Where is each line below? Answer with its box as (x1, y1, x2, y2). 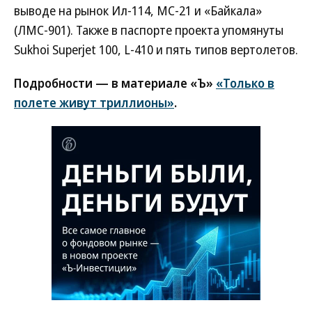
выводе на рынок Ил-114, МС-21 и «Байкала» (14, 2, 262, 19)
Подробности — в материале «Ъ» (14, 75, 216, 91)
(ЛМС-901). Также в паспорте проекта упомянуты (14, 22, 283, 38)
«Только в (216, 75, 274, 91)
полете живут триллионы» (14, 94, 174, 111)
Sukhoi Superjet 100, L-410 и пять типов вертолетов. (14, 41, 298, 58)
